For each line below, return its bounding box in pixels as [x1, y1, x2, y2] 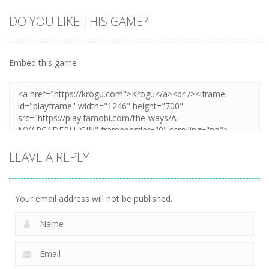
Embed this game [9, 56, 77, 68]
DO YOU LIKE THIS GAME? [9, 13, 148, 29]
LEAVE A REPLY [9, 148, 89, 165]
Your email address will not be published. [15, 192, 172, 204]
